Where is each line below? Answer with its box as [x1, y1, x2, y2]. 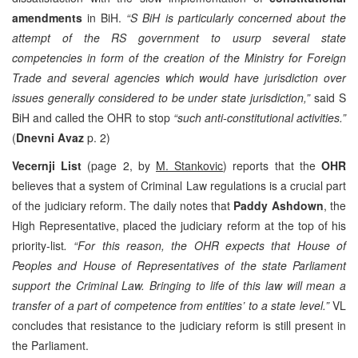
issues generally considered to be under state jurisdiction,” [12, 89, 311, 105]
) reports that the [223, 157, 322, 173]
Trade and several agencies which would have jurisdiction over [12, 69, 346, 86]
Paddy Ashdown [233, 197, 324, 213]
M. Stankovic [156, 157, 224, 173]
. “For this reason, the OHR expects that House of [64, 237, 346, 253]
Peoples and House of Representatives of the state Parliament [12, 257, 346, 273]
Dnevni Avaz [16, 129, 84, 145]
